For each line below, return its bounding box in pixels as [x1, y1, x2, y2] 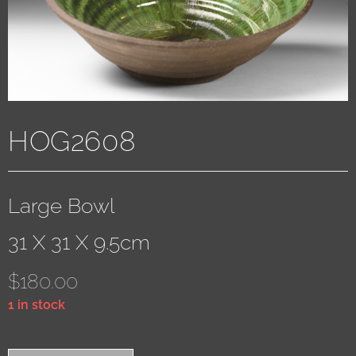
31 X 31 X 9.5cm [8, 230, 150, 255]
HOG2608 [8, 125, 136, 158]
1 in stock [8, 297, 65, 313]
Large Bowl [8, 194, 114, 219]
